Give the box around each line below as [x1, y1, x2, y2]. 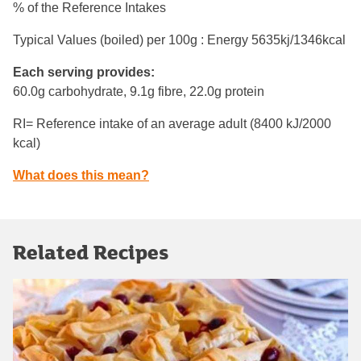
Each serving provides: [13, 64, 155, 79]
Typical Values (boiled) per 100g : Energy [13, 32, 251, 47]
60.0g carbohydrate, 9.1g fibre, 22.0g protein [13, 84, 264, 98]
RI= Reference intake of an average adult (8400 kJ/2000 [13, 116, 331, 131]
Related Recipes [13, 237, 168, 266]
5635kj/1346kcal [251, 32, 346, 47]
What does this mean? [13, 168, 149, 182]
